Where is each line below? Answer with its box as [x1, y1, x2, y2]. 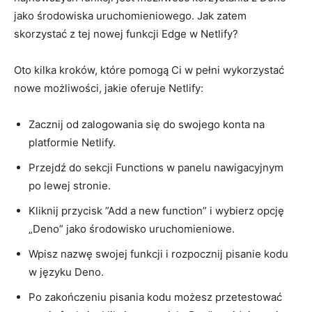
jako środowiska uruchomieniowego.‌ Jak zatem [14, 8, 247, 22]
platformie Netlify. [29, 135, 116, 149]
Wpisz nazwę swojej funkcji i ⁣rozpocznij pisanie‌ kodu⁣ [29, 247, 288, 260]
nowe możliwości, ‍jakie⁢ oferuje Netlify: [14, 81, 203, 95]
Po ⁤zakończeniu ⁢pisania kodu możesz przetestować [29, 290, 282, 304]
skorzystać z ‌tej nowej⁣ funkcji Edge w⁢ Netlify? [14, 26, 238, 40]
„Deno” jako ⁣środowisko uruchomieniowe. [29, 221, 235, 235]
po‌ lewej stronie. [29, 178, 111, 192]
